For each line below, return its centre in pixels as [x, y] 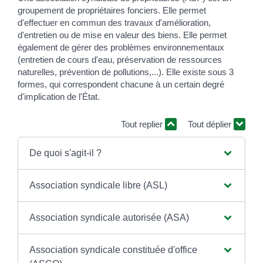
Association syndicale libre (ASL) [98, 185]
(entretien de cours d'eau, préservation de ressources [120, 59]
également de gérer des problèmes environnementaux [121, 47]
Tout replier [143, 124]
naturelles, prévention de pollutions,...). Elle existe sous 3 [126, 72]
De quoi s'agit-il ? [65, 153]
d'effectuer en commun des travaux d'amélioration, [114, 22]
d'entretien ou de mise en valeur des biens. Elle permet [122, 35]
